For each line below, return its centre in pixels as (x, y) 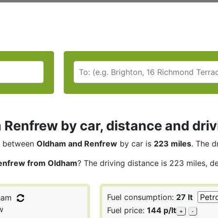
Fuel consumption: (142, 197)
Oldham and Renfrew (77, 143)
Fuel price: (127, 210)
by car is (136, 143)
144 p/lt (162, 210)
